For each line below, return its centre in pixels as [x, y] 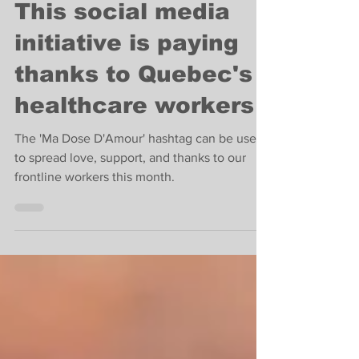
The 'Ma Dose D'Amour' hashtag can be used [139, 196]
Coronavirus [46, 37]
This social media [122, 69]
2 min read [112, 10]
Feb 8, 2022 [48, 10]
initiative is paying [127, 101]
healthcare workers [134, 163]
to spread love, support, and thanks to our [130, 215]
